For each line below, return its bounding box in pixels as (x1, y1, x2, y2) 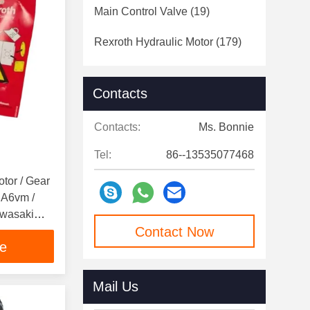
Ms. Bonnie (199, 121, 254, 133)
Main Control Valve (94, 6, 188, 17)
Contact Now (135, 224, 214, 239)
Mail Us (93, 279, 138, 294)
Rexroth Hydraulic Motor (94, 36, 213, 48)
